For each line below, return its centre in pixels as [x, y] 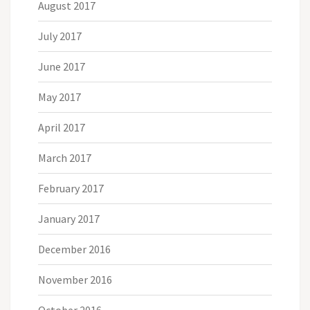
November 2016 [75, 279]
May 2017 [60, 97]
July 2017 [60, 36]
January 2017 [69, 218]
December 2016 [74, 249]
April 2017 [62, 127]
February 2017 [71, 188]
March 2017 [65, 157]
